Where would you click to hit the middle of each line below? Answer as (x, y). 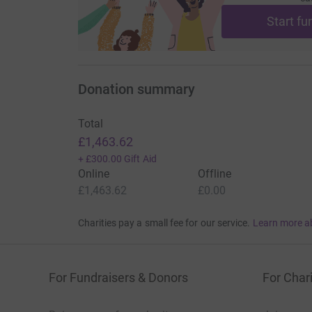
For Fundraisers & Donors (118, 278)
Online (93, 174)
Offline (214, 174)
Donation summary (136, 89)
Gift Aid (140, 159)
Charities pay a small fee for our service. (164, 223)
